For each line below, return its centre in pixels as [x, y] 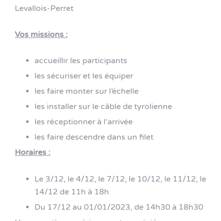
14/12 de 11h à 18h [72, 192]
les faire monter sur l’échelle [87, 92]
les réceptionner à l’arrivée [84, 122]
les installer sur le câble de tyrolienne [103, 107]
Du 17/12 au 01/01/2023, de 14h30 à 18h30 [119, 207]
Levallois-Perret [44, 8]
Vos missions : [41, 35]
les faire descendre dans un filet [94, 137]
